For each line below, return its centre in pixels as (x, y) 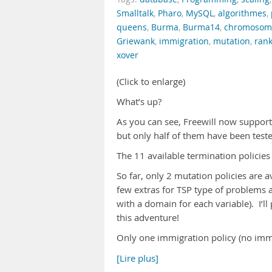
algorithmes (242, 13)
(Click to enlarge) (151, 82)
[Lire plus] (138, 258)
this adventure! (148, 218)
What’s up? (139, 102)
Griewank (136, 41)
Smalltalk (135, 13)
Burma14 (201, 27)
